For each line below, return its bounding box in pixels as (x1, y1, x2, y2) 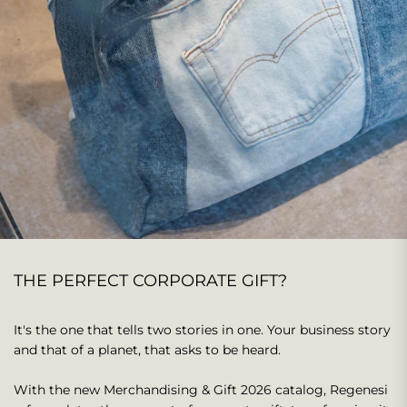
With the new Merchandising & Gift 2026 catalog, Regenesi (14, 381, 388, 398)
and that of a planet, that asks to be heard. (14, 341, 281, 358)
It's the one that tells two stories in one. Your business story (14, 321, 391, 338)
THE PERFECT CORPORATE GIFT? (14, 270, 287, 291)
